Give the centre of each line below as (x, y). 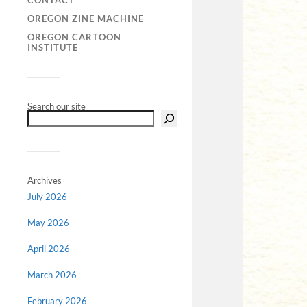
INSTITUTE (53, 48)
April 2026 (49, 249)
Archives (45, 181)
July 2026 (47, 197)
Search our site (57, 107)
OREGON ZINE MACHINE (86, 19)
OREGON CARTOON (74, 37)
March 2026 (52, 275)
